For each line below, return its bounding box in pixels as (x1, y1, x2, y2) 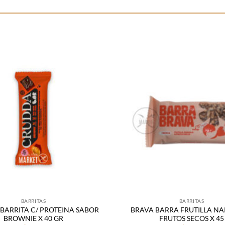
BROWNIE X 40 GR (4, 214, 63, 223)
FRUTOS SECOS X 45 (159, 214, 224, 223)
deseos (83, 95, 100, 102)
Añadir (83, 67, 100, 74)
